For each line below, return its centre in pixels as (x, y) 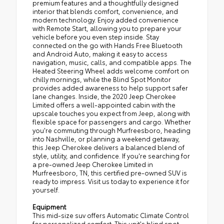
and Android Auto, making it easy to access (100, 54)
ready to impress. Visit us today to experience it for (111, 181)
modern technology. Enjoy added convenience (105, 20)
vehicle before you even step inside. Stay (96, 37)
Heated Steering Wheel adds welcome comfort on (111, 71)
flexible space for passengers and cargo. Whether (112, 122)
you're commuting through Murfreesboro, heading (111, 130)
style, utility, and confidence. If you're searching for (111, 156)
